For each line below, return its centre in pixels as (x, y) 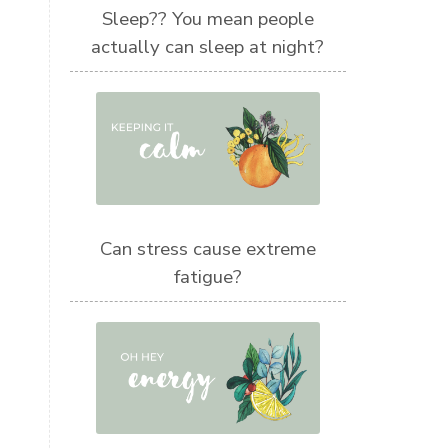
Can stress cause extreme (207, 248)
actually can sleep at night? (208, 47)
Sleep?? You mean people (207, 19)
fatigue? (207, 276)
